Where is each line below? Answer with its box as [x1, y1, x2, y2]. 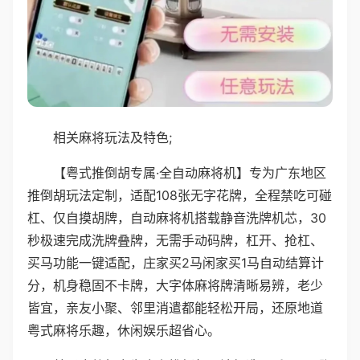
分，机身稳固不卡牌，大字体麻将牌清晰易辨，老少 [27, 276, 323, 293]
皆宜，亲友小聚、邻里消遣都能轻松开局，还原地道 [27, 299, 323, 316]
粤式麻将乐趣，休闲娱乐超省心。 [27, 321, 220, 338]
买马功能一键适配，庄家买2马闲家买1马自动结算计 [27, 254, 324, 271]
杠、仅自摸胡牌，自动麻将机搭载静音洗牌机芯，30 [27, 209, 326, 226]
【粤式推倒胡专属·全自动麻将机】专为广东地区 [53, 164, 326, 181]
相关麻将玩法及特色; [53, 129, 172, 145]
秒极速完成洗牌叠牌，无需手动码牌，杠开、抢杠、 [27, 231, 323, 248]
